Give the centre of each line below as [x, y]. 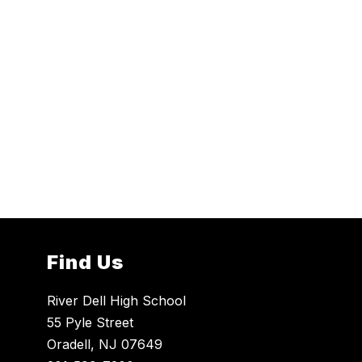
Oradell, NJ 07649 [105, 345]
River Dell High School [117, 301]
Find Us [86, 263]
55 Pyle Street [90, 323]
